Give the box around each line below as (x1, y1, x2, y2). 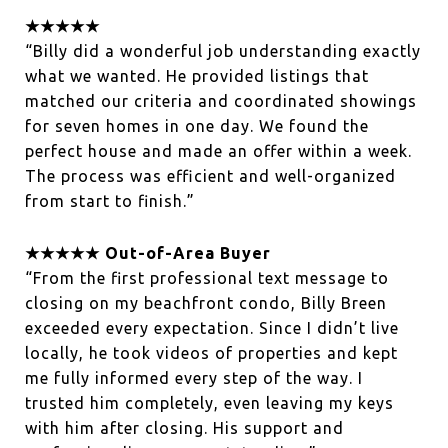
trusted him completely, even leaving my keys (25, 393, 394, 412)
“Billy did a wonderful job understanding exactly (25, 42, 421, 61)
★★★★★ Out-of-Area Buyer (25, 243, 271, 262)
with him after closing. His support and (25, 418, 344, 437)
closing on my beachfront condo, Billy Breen (25, 293, 387, 312)
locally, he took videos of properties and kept (25, 343, 398, 362)
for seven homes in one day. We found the (25, 117, 369, 136)
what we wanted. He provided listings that (25, 67, 369, 86)
